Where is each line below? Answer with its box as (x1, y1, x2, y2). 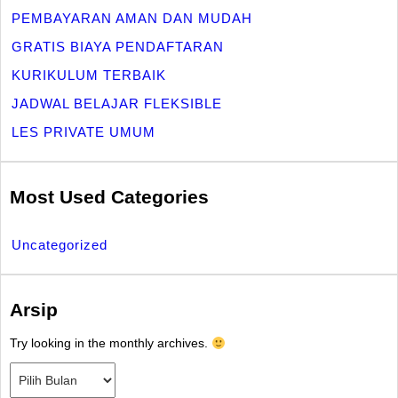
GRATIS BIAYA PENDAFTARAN (12, 38, 224, 54)
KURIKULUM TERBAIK (12, 67, 166, 83)
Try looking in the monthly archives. (10, 336, 211, 351)
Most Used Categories (10, 187, 209, 208)
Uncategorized (12, 236, 107, 252)
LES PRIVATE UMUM (12, 123, 155, 139)
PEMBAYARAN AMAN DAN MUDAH (12, 10, 252, 26)
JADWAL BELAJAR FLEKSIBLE (12, 95, 222, 111)
